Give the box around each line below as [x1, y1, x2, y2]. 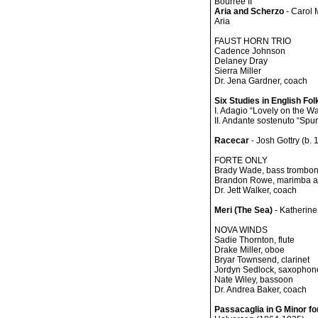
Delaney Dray [214, 56, 268, 66]
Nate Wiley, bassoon [214, 275, 293, 285]
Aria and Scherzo [214, 6, 284, 16]
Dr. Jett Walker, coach [214, 185, 297, 195]
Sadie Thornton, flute [214, 235, 295, 245]
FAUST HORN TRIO [214, 36, 291, 46]
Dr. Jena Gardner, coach [214, 76, 307, 86]
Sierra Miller [214, 66, 261, 76]
